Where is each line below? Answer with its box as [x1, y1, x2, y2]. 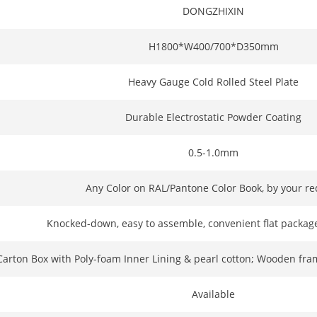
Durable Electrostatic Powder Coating [125, 110, 302, 124]
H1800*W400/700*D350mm [148, 39, 279, 53]
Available [192, 287, 236, 301]
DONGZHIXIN [183, 4, 245, 18]
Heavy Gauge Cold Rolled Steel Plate [128, 74, 299, 88]
